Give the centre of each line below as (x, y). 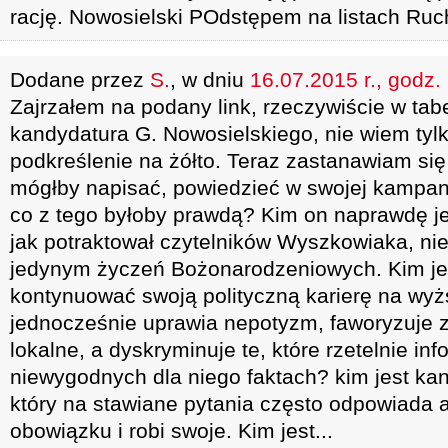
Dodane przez (80, 79)
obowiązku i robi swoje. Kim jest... (171, 430)
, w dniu (210, 79)
